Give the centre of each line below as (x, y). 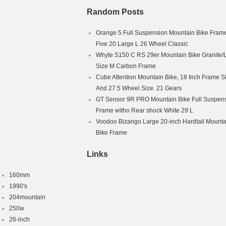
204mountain (27, 197)
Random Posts (115, 12)
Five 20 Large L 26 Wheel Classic (142, 44)
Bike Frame (111, 133)
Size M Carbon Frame (126, 66)
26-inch (19, 219)
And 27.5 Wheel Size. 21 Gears (139, 88)
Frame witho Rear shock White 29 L (145, 110)
